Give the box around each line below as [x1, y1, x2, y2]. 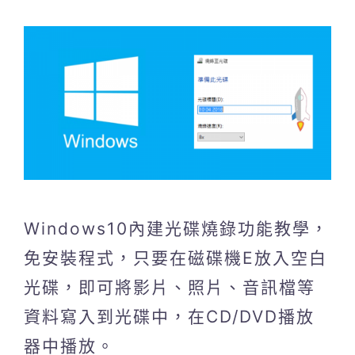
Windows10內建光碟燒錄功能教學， [24, 218, 329, 239]
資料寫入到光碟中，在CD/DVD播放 [24, 306, 315, 326]
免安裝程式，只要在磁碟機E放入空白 [24, 247, 327, 268]
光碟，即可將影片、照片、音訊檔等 [24, 277, 315, 297]
